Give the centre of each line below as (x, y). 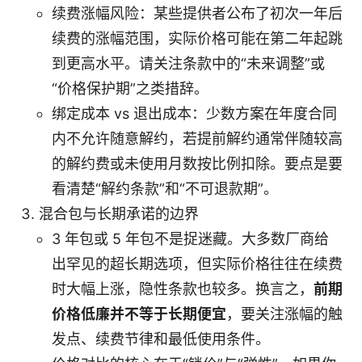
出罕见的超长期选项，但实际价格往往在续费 (197, 264)
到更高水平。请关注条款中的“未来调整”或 (188, 64)
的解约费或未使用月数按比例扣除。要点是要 (197, 164)
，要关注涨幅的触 (284, 314)
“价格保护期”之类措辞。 (130, 89)
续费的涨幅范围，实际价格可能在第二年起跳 (197, 39)
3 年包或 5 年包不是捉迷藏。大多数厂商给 (190, 239)
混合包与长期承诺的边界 (119, 214)
